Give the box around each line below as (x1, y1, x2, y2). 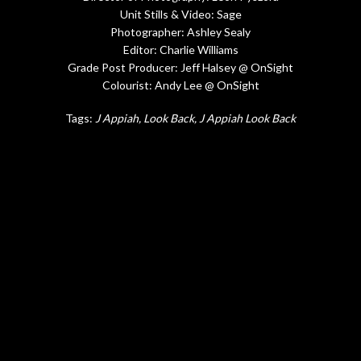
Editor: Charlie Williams (122, 42, 239, 56)
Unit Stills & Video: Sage (119, 6, 242, 21)
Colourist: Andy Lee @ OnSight (102, 77, 259, 92)
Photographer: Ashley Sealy (110, 24, 251, 39)
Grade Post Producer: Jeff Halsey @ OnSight (68, 60, 293, 74)
